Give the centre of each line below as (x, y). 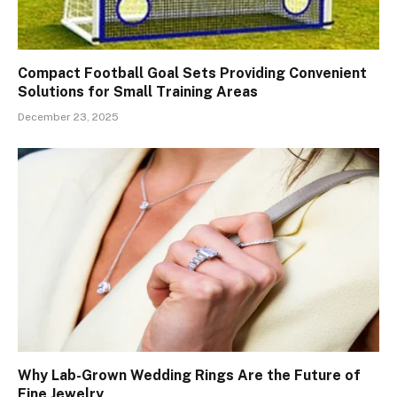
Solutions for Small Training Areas (138, 92)
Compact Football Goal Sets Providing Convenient (192, 74)
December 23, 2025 (68, 117)
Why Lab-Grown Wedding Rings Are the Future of (189, 375)
